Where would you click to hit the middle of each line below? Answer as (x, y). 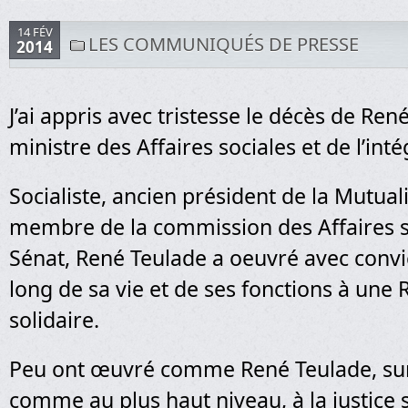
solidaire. (54, 320)
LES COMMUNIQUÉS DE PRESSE (224, 44)
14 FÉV (35, 32)
